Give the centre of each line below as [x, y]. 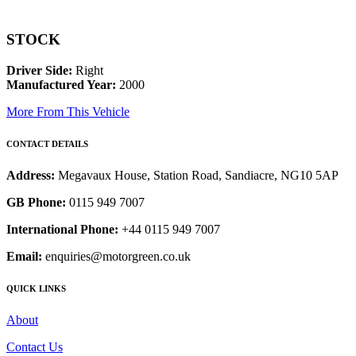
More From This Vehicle [68, 112]
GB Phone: [36, 203]
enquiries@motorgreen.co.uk [116, 257]
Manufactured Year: [61, 85]
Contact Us [35, 346]
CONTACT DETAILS [47, 144]
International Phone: [62, 230]
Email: [24, 257]
